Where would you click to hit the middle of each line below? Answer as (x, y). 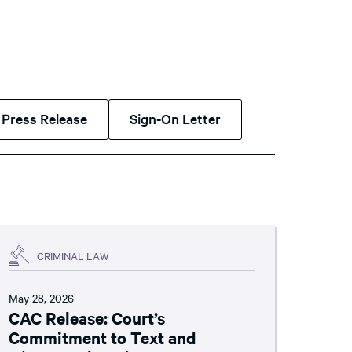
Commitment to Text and (102, 337)
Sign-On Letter (175, 118)
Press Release (44, 118)
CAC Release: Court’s (86, 317)
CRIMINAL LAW (73, 255)
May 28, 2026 (41, 298)
